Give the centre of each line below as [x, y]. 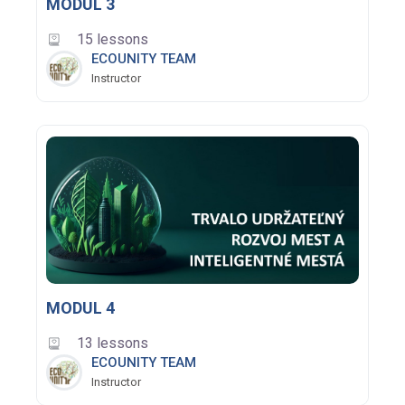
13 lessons [113, 343]
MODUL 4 [80, 307]
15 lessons [113, 40]
